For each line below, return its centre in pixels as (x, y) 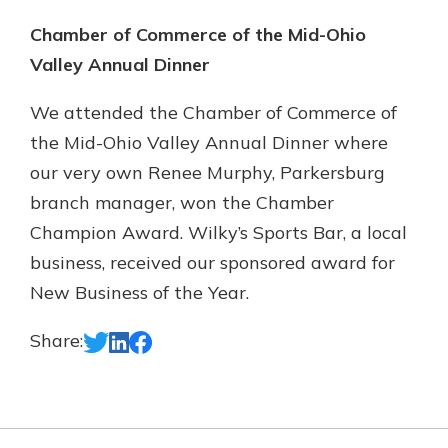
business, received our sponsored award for (212, 262)
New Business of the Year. (142, 292)
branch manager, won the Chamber (182, 202)
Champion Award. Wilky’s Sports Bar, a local (218, 232)
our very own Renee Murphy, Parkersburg (207, 172)
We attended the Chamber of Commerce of (213, 112)
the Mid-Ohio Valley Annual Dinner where (209, 142)
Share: (56, 340)
